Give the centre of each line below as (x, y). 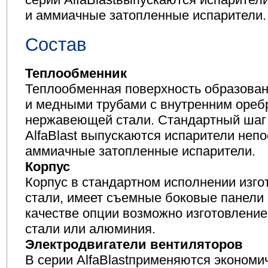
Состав (55, 45)
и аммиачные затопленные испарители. (145, 16)
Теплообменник (76, 74)
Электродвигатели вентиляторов (134, 245)
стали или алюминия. (90, 229)
